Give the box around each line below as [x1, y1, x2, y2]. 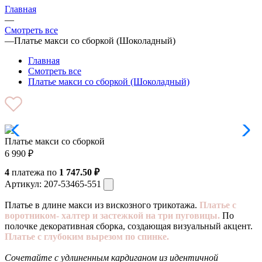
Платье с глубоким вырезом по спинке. [5, 231, 169, 242]
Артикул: [5, 178, 44, 189]
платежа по [9, 167, 59, 177]
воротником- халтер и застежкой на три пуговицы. [5, 210, 220, 220]
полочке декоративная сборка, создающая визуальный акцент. [5, 220, 253, 231]
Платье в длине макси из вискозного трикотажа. [5, 199, 199, 210]
